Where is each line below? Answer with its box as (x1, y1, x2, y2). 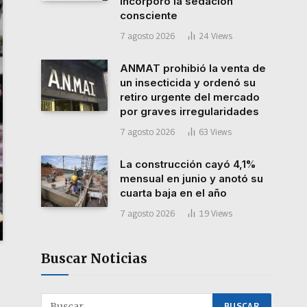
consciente (120, 9, 177, 22)
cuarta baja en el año (120, 186, 227, 199)
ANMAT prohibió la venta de (120, 62, 266, 75)
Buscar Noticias (41, 250, 147, 267)
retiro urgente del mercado (120, 90, 260, 103)
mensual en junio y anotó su (120, 172, 263, 185)
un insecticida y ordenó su (120, 76, 256, 89)
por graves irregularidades (120, 105, 259, 118)
